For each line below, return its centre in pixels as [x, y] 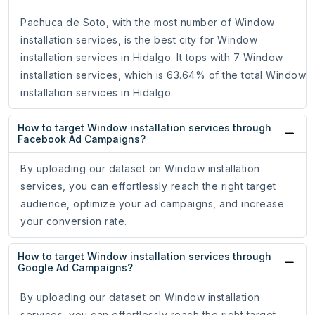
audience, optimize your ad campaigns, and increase [152, 204]
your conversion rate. [74, 221]
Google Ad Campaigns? [75, 268]
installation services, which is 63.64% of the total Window [163, 75]
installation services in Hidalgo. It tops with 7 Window [152, 58]
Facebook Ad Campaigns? [82, 139]
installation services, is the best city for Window [139, 40]
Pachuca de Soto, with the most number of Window [148, 22]
